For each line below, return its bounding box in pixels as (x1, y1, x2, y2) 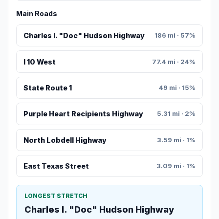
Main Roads (16, 9, 57, 18)
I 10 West (23, 57, 56, 66)
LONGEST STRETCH (24, 192, 88, 200)
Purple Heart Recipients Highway (23, 109, 143, 118)
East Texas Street (23, 162, 89, 171)
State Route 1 (23, 84, 72, 92)
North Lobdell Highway (23, 135, 107, 144)
